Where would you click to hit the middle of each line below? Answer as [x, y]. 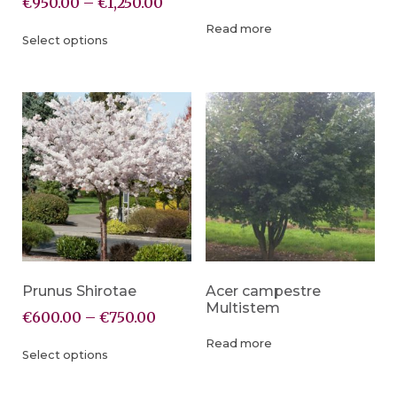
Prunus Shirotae [79, 292]
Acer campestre [263, 292]
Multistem [242, 308]
